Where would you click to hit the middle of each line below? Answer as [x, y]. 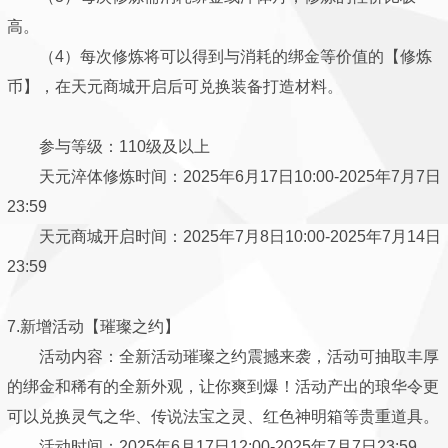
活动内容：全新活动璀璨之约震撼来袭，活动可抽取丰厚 [223, 356]
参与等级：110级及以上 [108, 146]
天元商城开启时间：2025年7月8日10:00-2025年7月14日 [224, 236]
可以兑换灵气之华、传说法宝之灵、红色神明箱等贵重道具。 [223, 416]
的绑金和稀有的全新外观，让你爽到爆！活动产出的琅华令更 [223, 386]
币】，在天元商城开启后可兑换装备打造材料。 [175, 86]
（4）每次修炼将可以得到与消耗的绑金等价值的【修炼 [219, 56]
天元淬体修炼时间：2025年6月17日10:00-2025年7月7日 [224, 176]
